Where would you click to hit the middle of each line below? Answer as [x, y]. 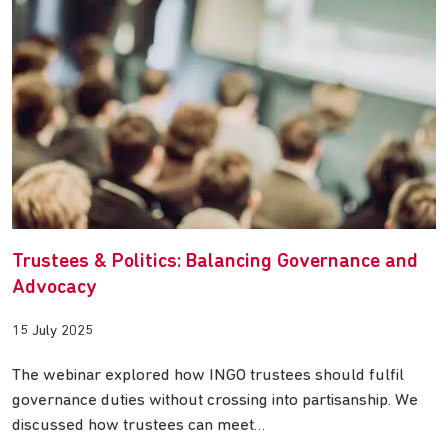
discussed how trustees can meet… [138, 425]
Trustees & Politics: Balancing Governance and [215, 261]
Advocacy [54, 287]
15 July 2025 [52, 331]
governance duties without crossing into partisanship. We [215, 400]
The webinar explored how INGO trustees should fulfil [208, 375]
